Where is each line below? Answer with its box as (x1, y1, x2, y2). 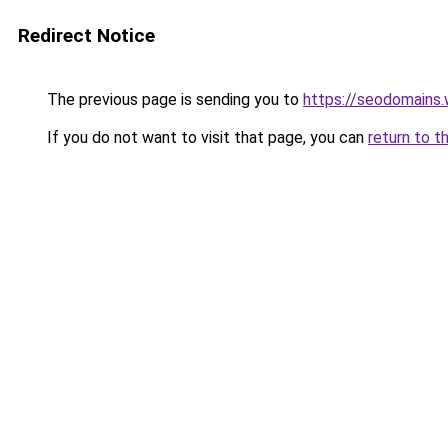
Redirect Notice (18, 24, 155, 47)
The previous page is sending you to (43, 90, 303, 109)
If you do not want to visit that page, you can (43, 128, 368, 147)
